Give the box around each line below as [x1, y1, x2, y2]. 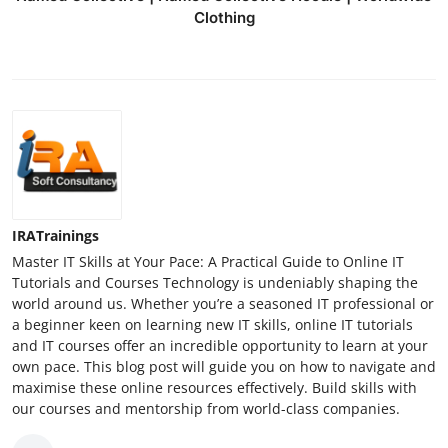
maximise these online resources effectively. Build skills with [12, 377, 417, 397]
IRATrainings [12, 225, 99, 245]
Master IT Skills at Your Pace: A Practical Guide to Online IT [12, 251, 404, 271]
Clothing [193, 7, 255, 27]
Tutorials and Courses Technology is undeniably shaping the [12, 272, 418, 292]
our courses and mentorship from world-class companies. [12, 398, 400, 418]
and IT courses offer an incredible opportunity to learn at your [12, 335, 428, 355]
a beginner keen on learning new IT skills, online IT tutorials [12, 314, 413, 334]
